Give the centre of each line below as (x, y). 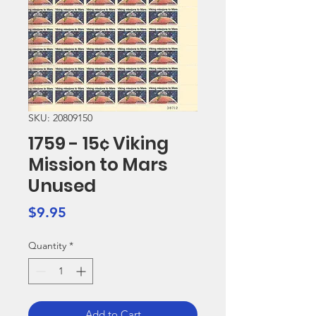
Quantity (47, 245)
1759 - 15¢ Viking (98, 144)
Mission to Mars (98, 165)
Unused (62, 186)
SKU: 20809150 (60, 118)
